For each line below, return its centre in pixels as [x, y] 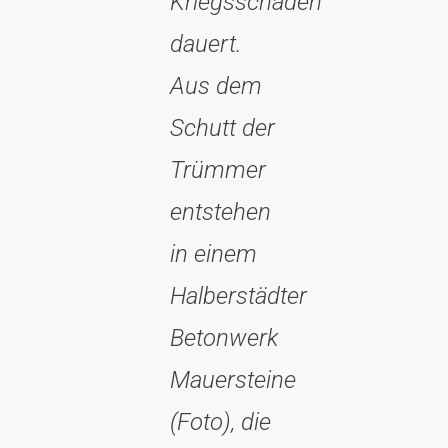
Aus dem [216, 85]
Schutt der [222, 127]
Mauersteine [233, 379]
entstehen [220, 211]
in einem [213, 253]
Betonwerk [224, 337]
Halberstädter [238, 295]
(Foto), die [220, 421]
